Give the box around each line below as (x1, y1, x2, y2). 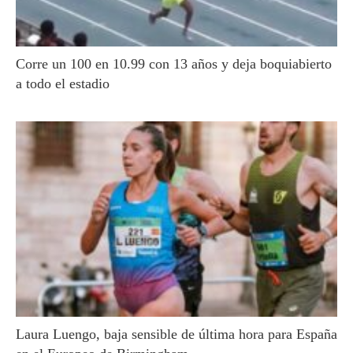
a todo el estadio (16, 75, 110, 91)
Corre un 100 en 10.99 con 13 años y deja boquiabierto (16, 55, 332, 72)
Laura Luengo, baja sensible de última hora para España (16, 326, 337, 343)
